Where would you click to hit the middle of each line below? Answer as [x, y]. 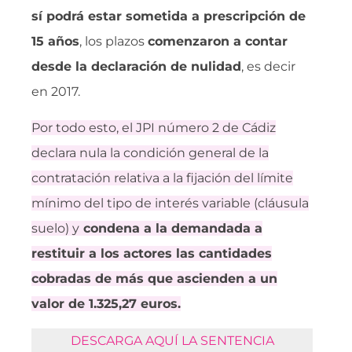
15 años [55, 41]
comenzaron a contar [218, 41]
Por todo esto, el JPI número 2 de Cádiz [154, 128]
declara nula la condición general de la [150, 153]
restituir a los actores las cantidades [152, 254]
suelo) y [55, 229]
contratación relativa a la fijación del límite [162, 178]
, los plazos [114, 41]
